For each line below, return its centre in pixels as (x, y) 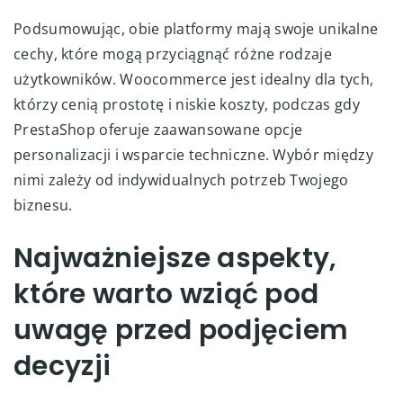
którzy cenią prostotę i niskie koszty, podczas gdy (187, 104)
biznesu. (43, 205)
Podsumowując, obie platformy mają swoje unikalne (196, 28)
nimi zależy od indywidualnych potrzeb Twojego (181, 179)
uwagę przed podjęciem (181, 330)
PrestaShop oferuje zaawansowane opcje (158, 129)
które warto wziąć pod (166, 294)
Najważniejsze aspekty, (175, 258)
